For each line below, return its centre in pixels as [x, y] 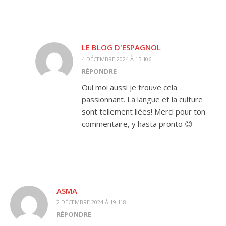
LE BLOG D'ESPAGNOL [121, 47]
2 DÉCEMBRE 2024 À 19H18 [91, 202]
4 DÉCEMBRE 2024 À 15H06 [117, 59]
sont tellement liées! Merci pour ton [144, 111]
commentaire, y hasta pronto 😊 [137, 124]
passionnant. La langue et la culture [142, 99]
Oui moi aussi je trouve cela [129, 87]
